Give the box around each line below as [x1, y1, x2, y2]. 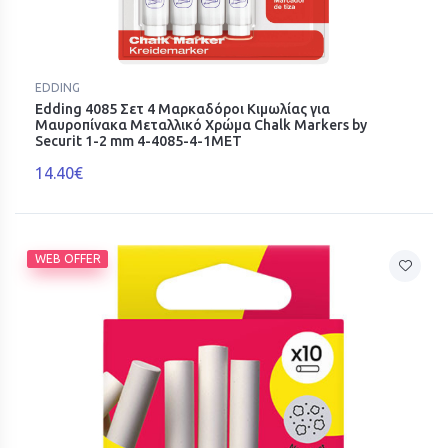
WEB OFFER [34, 251, 101, 265]
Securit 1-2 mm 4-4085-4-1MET [35, 132, 242, 149]
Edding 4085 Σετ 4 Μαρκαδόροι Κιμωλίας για [35, 100, 330, 117]
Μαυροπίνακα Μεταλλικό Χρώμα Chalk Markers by [35, 116, 367, 133]
